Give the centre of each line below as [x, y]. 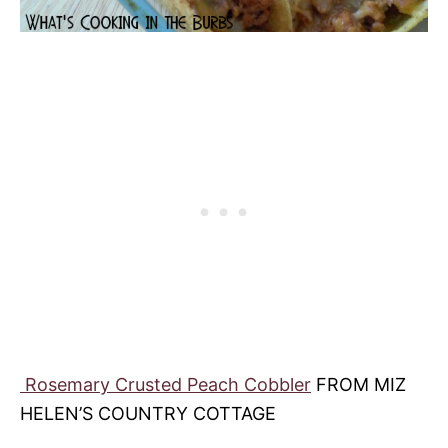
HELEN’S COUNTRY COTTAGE [148, 413]
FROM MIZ [358, 384]
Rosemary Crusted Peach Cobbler [165, 384]
